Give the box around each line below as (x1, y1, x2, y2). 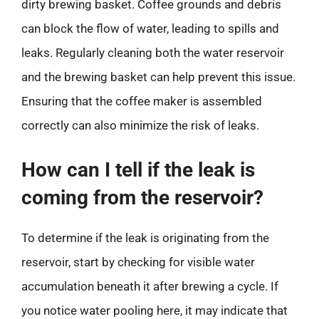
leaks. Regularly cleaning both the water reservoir (21, 46, 284, 60)
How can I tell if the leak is (21, 157, 255, 182)
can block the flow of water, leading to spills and (21, 21, 279, 36)
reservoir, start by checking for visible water (21, 254, 255, 269)
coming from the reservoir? (21, 185, 263, 209)
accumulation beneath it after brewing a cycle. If (21, 278, 278, 293)
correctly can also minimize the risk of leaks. (21, 118, 259, 132)
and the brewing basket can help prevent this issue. (21, 70, 296, 84)
